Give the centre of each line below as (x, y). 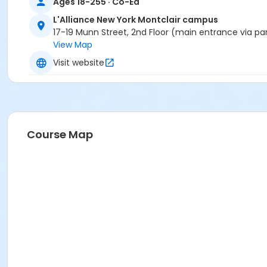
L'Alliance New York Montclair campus (136, 20)
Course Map (60, 135)
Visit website (79, 62)
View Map (73, 45)
